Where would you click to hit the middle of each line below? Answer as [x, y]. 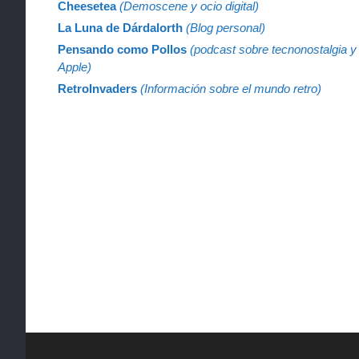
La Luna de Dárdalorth [122, 28]
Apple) [75, 67]
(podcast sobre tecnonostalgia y [273, 50]
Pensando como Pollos [122, 50]
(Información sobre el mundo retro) [231, 89]
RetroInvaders [99, 89]
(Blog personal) [226, 28]
